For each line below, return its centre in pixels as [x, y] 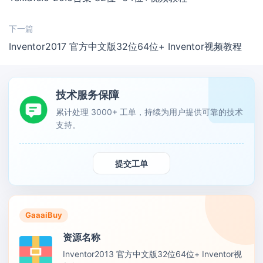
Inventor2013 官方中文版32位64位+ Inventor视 [152, 254]
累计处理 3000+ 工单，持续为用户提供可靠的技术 [149, 112]
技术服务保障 [87, 95]
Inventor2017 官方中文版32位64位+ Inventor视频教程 [125, 47]
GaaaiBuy [44, 215]
